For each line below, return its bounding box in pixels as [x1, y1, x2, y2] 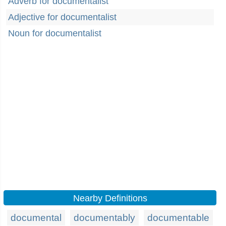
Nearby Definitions [73, 193, 147, 203]
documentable [147, 212, 209, 223]
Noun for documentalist [8, 28, 101, 38]
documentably [74, 212, 135, 223]
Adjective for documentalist [8, 12, 117, 22]
